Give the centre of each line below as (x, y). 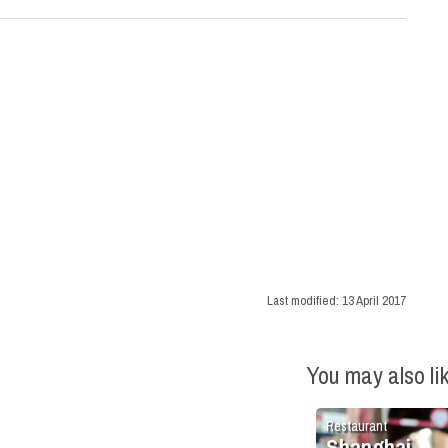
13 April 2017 (374, 301)
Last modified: (304, 301)
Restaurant (356, 426)
